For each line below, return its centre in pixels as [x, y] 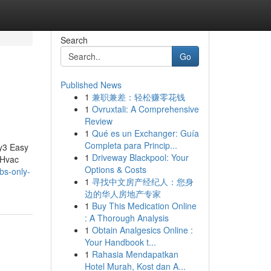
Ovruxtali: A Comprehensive [145, 109]
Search [74, 40]
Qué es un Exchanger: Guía [145, 133]
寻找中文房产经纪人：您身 [142, 181]
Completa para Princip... [131, 145]
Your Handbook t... [120, 242]
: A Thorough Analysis [126, 218]
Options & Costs [115, 169]
